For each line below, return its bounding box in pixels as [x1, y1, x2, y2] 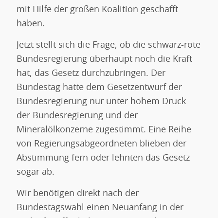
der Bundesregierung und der [16, 111, 138, 120]
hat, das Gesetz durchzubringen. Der [16, 69, 165, 78]
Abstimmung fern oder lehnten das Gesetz [16, 153, 190, 163]
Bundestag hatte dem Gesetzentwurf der [16, 83, 182, 92]
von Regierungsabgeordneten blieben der [16, 139, 186, 148]
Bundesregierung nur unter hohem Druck [16, 97, 186, 106]
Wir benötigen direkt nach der [16, 189, 139, 199]
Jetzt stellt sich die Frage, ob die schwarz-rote [16, 40, 200, 50]
